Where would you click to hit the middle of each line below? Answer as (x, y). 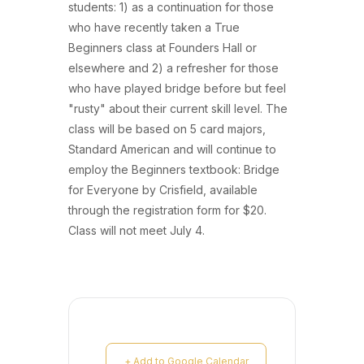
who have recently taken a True (154, 27)
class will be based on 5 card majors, (167, 128)
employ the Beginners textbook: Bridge (174, 169)
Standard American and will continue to (172, 149)
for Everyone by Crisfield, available (163, 189)
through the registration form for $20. (167, 210)
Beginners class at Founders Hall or (162, 47)
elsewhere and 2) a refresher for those (173, 67)
